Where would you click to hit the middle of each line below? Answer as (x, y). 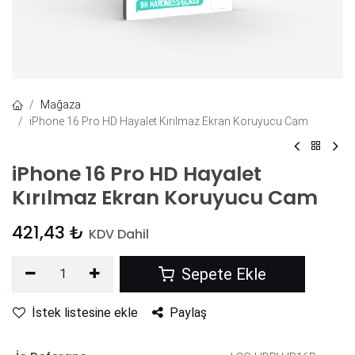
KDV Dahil (119, 234)
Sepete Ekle (222, 274)
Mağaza (61, 104)
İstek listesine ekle (85, 312)
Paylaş (188, 312)
